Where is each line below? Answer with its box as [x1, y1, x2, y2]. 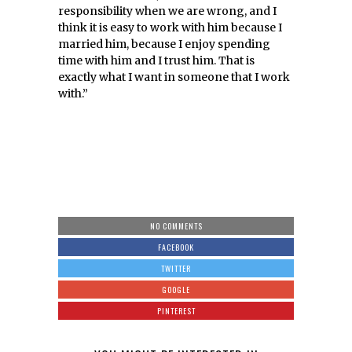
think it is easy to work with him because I [58, 20, 282, 35]
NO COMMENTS [149, 219, 203, 232]
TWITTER [161, 262, 191, 274]
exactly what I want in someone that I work [58, 69, 290, 84]
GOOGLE [162, 283, 190, 295]
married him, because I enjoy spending [58, 36, 270, 51]
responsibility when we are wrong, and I [58, 3, 277, 18]
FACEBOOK [158, 240, 194, 253]
